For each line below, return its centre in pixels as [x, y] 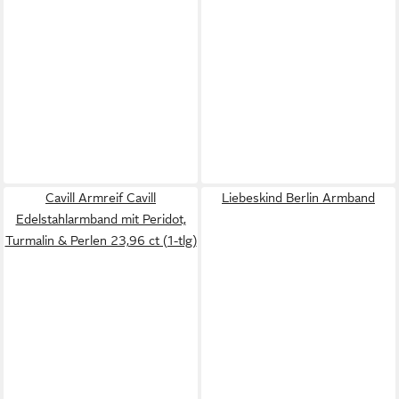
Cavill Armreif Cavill [101, 197]
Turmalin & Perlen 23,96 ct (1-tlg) [101, 240]
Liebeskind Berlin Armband [298, 197]
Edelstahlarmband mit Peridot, [101, 219]
